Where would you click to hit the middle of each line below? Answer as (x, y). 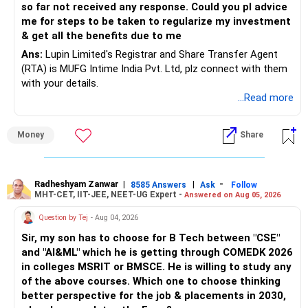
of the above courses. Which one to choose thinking (151, 282)
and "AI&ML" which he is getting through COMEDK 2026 (157, 253)
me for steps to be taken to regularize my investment (156, 22)
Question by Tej (63, 217)
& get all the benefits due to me (101, 36)
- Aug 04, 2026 (114, 217)
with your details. (60, 84)
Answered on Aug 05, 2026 (232, 195)
